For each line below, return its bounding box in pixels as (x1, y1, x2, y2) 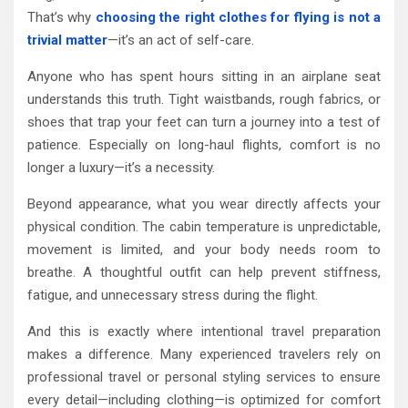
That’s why (27, 9, 96, 26)
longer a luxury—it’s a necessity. (27, 159, 215, 177)
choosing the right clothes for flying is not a (95, 9, 382, 26)
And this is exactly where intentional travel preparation (27, 323, 381, 341)
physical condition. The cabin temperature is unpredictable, (27, 219, 381, 236)
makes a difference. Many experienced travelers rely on (27, 346, 381, 363)
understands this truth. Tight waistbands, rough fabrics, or (27, 91, 381, 108)
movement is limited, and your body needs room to (27, 241, 381, 259)
